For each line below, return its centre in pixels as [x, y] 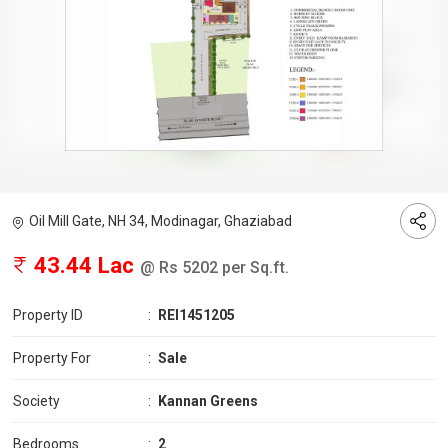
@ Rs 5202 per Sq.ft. [214, 268]
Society [36, 401]
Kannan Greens [208, 401]
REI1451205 [196, 315]
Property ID [48, 315]
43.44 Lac [84, 265]
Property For [52, 358]
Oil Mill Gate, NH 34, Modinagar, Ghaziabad [160, 221]
